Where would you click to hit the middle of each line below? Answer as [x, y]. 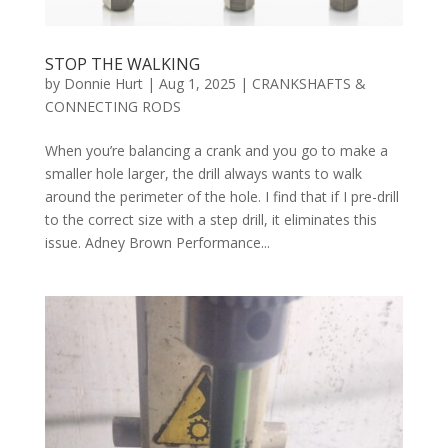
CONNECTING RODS [112, 106]
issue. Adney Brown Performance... [157, 242]
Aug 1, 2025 [197, 83]
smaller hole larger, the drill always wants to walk [203, 173]
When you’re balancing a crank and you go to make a [216, 150]
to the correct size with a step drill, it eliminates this [210, 219]
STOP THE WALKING [122, 63]
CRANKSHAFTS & [308, 83]
